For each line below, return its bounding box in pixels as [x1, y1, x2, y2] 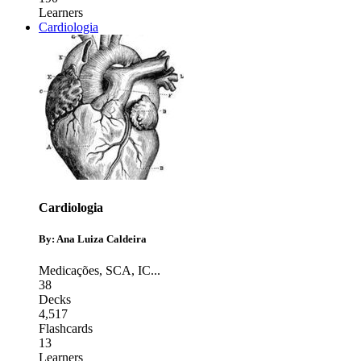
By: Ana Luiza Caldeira [39, 232, 147, 245]
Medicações [39, 263, 99, 278]
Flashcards [39, 322, 93, 336]
